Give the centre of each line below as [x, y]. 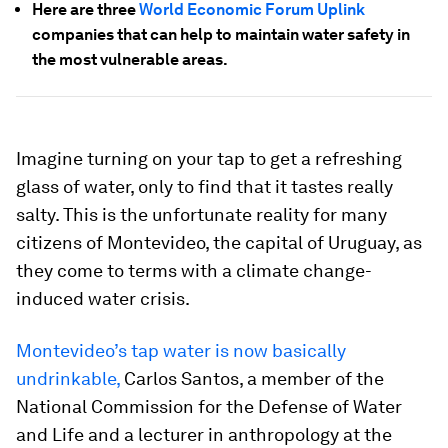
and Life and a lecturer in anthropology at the [204, 434]
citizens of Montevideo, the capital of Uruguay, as [219, 242]
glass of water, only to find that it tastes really [204, 186]
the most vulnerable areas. [130, 59]
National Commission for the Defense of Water [209, 406]
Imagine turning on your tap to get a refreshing [209, 158]
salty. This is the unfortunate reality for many [201, 214]
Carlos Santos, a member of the [254, 378]
